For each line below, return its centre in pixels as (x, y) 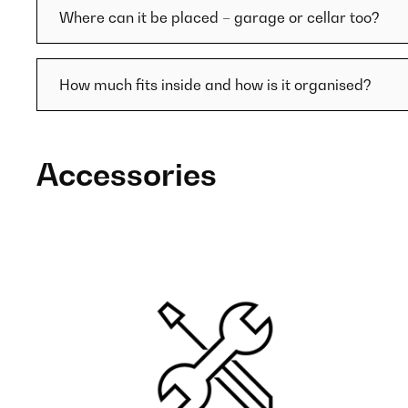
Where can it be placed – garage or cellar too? (219, 17)
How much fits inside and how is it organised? (215, 85)
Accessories (127, 174)
